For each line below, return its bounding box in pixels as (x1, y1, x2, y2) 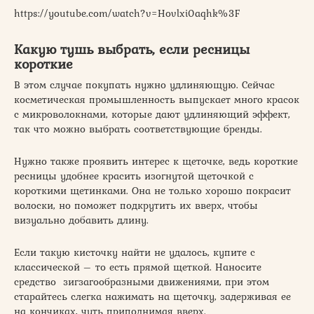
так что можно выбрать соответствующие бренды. (14, 121, 262, 137)
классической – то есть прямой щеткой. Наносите (14, 259, 261, 275)
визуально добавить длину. (14, 212, 149, 228)
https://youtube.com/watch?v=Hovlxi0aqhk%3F (14, 6, 240, 22)
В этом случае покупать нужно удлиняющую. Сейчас (14, 77, 275, 93)
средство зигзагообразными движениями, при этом (14, 274, 269, 290)
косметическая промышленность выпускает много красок (14, 92, 299, 108)
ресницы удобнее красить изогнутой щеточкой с (14, 168, 254, 184)
